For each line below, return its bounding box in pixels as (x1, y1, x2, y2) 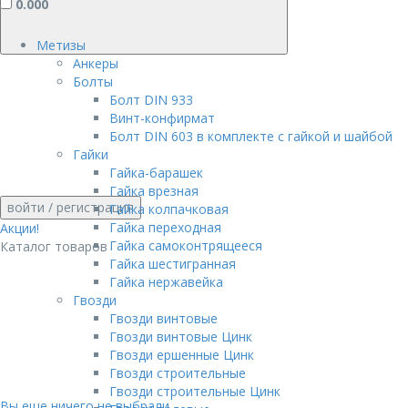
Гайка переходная (109, 219, 221, 236)
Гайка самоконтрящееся (109, 237, 262, 254)
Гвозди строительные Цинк (109, 382, 280, 400)
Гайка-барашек (109, 164, 203, 181)
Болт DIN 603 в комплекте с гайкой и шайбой (109, 127, 393, 145)
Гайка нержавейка (109, 273, 223, 291)
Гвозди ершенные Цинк (109, 346, 254, 363)
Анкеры (73, 55, 118, 72)
